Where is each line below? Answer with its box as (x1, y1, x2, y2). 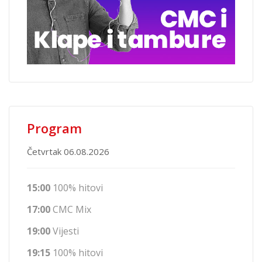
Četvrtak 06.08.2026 (27, 146, 109, 158)
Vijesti (50, 225, 79, 238)
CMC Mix (50, 203, 91, 216)
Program (27, 119, 82, 137)
